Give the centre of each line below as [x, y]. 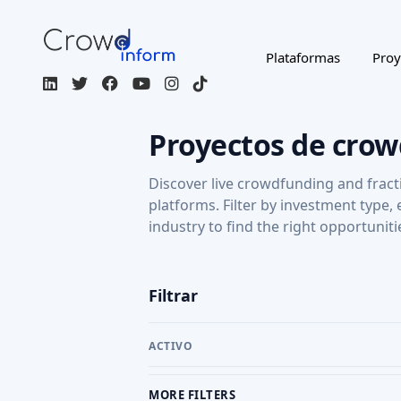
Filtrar [173, 295]
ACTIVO [171, 346]
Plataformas [303, 57]
